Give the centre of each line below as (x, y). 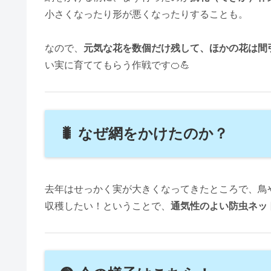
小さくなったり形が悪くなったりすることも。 (146, 14)
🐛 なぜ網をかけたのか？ (144, 133)
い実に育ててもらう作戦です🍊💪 (117, 65)
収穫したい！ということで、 (108, 206)
